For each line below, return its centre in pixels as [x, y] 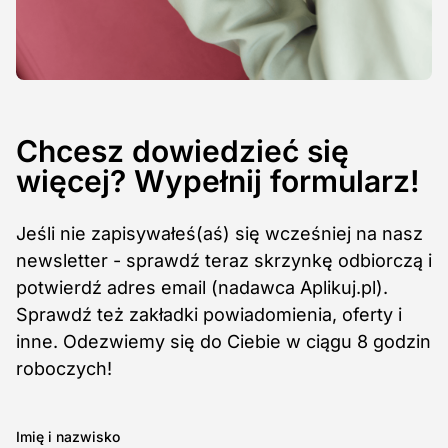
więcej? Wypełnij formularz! [218, 181]
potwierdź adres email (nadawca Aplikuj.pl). [202, 288]
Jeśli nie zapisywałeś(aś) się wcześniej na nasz [219, 234]
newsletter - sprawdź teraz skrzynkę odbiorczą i [224, 261]
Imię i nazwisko [68, 437]
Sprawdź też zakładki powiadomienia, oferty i [209, 315]
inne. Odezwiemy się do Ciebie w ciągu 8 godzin [223, 342]
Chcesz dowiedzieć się [182, 151]
